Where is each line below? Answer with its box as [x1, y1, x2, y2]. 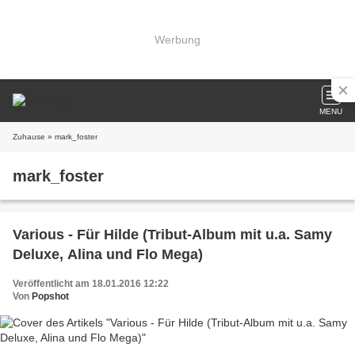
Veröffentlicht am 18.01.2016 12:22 [13, 278, 169, 289]
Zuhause [13, 132, 45, 141]
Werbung [155, 32, 200, 46]
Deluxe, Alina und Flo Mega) [13, 246, 203, 262]
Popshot [32, 291, 69, 302]
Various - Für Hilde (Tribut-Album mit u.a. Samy [13, 227, 332, 242]
